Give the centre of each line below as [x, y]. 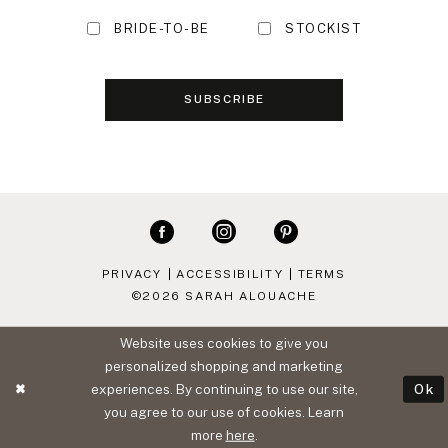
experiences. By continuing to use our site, [224, 388]
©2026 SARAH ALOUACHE [224, 296]
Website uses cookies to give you [224, 342]
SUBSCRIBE [225, 99]
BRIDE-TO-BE [162, 29]
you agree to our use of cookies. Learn [224, 411]
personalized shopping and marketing [224, 365]
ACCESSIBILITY [230, 273]
